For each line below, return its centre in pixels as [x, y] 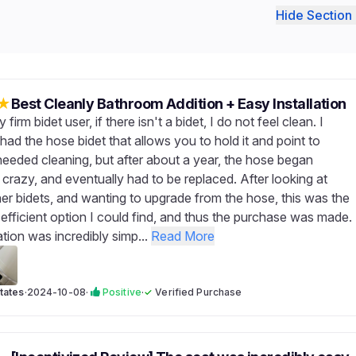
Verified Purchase [199, 292]
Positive [122, 292]
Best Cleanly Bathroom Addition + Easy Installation [178, 104]
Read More [182, 236]
